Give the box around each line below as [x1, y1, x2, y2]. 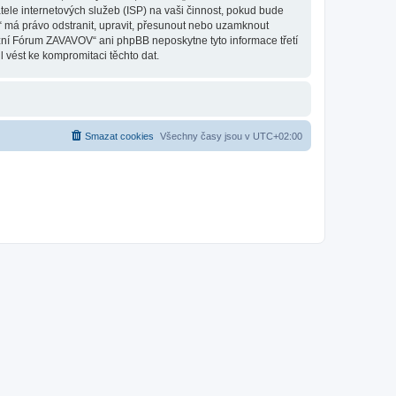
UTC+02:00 [253, 131, 302, 141]
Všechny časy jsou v [160, 131, 253, 141]
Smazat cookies [85, 131, 154, 141]
